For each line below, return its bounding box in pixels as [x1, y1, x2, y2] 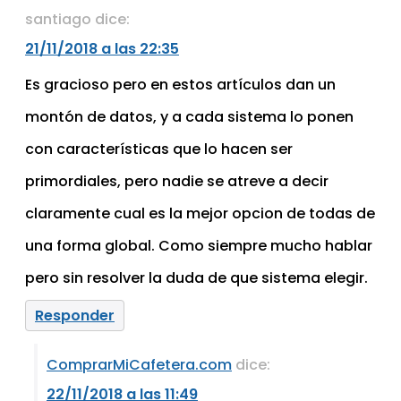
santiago [25, 9, 91, 30]
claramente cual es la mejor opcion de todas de [25, 203, 375, 225]
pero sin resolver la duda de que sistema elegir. [25, 268, 368, 289]
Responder [35, 304, 115, 326]
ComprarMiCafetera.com [47, 354, 232, 375]
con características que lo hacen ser [25, 139, 293, 160]
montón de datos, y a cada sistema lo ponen [25, 107, 354, 128]
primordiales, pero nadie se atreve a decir [25, 171, 328, 192]
